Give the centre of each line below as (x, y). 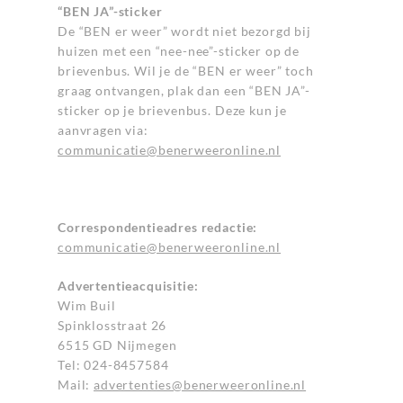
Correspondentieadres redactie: (158, 227)
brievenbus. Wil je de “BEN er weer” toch (186, 71)
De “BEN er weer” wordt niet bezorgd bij (184, 31)
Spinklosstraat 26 (112, 325)
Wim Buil (87, 305)
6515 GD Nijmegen (117, 345)
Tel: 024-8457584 (113, 365)
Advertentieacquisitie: (128, 286)
